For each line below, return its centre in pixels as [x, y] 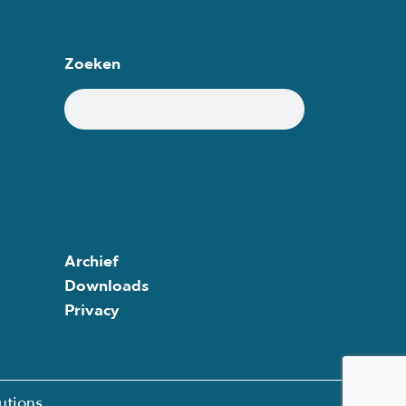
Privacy [92, 309]
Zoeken [92, 63]
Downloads [106, 285]
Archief [92, 260]
